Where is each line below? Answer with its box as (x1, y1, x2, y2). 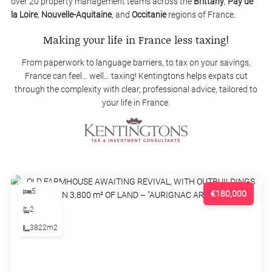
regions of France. (166, 9, 236, 19)
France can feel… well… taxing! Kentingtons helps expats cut (24, 70, 248, 81)
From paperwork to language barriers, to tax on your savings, (21, 57, 251, 67)
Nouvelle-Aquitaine (41, 9, 112, 19)
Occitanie (132, 9, 166, 19)
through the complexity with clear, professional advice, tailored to (15, 84, 257, 94)
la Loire (11, 9, 38, 19)
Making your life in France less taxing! (43, 32, 229, 47)
